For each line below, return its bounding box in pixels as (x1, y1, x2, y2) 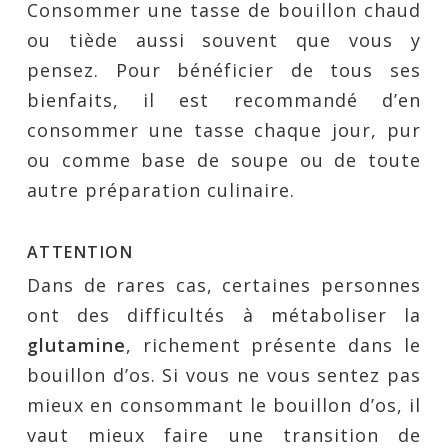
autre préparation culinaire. (26, 178, 295, 202)
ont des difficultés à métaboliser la (26, 303, 422, 327)
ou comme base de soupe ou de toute (26, 148, 422, 172)
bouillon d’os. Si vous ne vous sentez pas (26, 363, 422, 387)
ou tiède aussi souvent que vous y (26, 28, 422, 52)
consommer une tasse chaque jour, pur (26, 118, 422, 142)
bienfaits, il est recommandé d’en (26, 88, 422, 112)
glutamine (26, 333, 126, 357)
